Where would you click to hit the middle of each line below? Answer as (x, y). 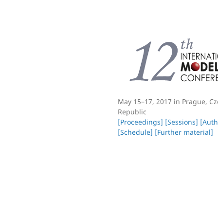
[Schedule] (135, 132)
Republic (132, 111)
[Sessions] (182, 122)
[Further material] (184, 132)
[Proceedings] (140, 122)
